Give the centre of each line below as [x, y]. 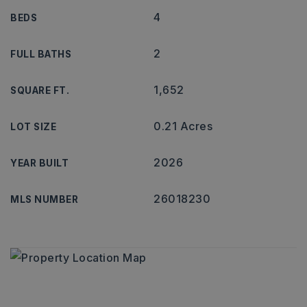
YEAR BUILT [39, 163]
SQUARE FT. [40, 90]
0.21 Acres [183, 126]
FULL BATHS [41, 54]
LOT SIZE [33, 127]
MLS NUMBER [44, 199]
